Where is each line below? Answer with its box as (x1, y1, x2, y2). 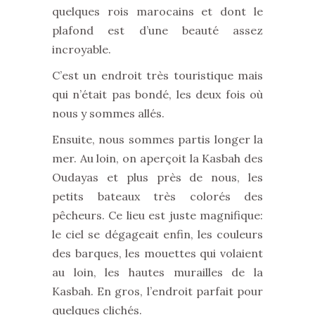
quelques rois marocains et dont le (52, 4, 263, 18)
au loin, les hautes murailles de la (52, 265, 263, 279)
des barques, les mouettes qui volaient (52, 246, 263, 260)
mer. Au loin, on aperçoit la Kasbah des (52, 151, 263, 165)
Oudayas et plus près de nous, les (52, 170, 263, 184)
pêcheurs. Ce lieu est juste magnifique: (52, 208, 263, 222)
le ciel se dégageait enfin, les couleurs (52, 227, 263, 241)
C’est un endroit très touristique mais (52, 68, 263, 82)
